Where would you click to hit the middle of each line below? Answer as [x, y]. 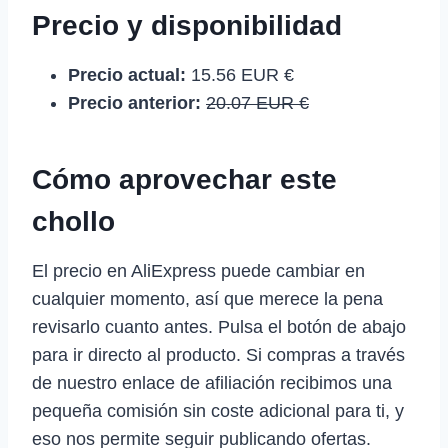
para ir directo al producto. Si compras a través [218, 354]
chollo [73, 221]
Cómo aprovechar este [184, 179]
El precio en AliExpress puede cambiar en [198, 270]
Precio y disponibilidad [187, 25]
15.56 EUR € [240, 74]
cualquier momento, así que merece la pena [207, 298]
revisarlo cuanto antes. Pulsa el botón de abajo [219, 326]
